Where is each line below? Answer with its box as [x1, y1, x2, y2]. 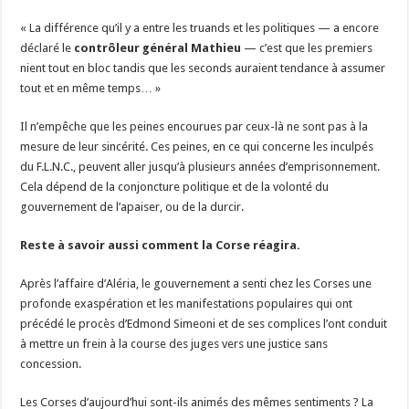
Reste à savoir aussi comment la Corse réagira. [20, 237, 301, 252]
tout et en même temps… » [20, 80, 162, 95]
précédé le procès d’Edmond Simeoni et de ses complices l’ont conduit [20, 316, 388, 330]
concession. [20, 356, 82, 371]
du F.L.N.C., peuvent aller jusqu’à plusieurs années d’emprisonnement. [20, 159, 381, 173]
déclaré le [20, 40, 75, 55]
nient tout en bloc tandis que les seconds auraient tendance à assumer [20, 60, 386, 75]
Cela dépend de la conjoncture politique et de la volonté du [20, 179, 330, 194]
